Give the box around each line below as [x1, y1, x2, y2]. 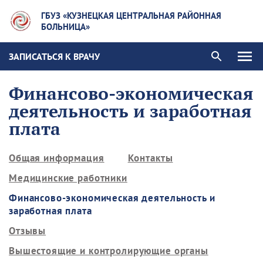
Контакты [127, 151, 173, 164]
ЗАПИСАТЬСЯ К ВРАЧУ [9, 50, 100, 62]
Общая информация [9, 151, 104, 164]
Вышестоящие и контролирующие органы [9, 244, 208, 257]
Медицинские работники [9, 171, 127, 184]
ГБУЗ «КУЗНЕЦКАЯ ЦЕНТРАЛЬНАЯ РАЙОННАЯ [41, 10, 222, 21]
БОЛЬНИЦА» [41, 21, 90, 32]
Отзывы [9, 224, 46, 237]
